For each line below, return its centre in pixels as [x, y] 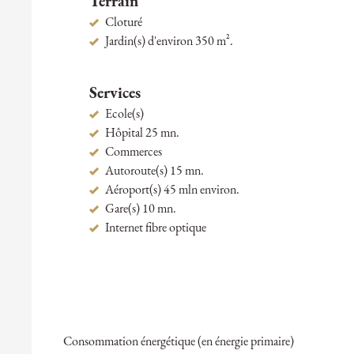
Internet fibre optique [155, 229]
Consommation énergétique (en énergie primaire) [179, 343]
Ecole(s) [124, 115]
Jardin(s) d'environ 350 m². [169, 42]
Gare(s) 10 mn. [140, 210]
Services [115, 94]
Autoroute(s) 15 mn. [154, 172]
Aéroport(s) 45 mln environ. [172, 191]
